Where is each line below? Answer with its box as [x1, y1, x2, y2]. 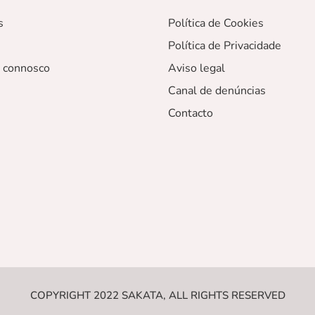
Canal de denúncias [168, 83, 266, 99]
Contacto [168, 105, 213, 122]
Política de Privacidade [168, 38, 281, 54]
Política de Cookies [168, 15, 264, 32]
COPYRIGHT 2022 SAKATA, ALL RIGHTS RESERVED [30, 288, 285, 303]
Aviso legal [168, 60, 225, 77]
